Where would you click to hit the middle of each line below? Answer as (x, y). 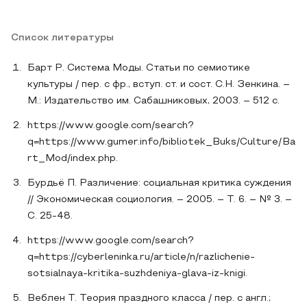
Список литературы (62, 38)
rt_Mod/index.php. (73, 158)
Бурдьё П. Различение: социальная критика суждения (159, 183)
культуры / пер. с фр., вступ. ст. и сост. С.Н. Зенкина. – (159, 84)
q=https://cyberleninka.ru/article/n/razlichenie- (141, 257)
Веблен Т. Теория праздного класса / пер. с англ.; (149, 298)
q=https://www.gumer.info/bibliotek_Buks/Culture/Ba (161, 142)
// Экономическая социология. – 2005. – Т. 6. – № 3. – (160, 199)
